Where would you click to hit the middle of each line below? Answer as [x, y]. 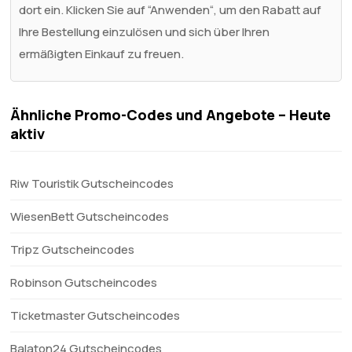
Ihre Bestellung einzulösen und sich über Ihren [145, 31]
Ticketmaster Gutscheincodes [95, 315]
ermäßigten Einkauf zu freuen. [102, 53]
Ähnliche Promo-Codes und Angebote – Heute [171, 114]
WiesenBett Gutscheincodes [90, 216]
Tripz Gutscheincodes [73, 249]
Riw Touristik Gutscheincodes [92, 183]
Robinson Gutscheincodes [84, 282]
